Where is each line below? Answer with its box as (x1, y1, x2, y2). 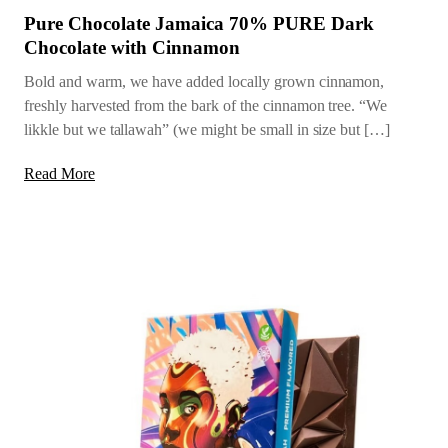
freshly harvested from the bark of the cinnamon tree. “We (24, 97, 388, 115)
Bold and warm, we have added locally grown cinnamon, (24, 73, 385, 91)
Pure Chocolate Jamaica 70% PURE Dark (24, 13, 374, 35)
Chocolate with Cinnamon (24, 37, 240, 59)
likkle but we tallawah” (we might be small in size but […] (24, 121, 391, 139)
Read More (24, 165, 95, 183)
